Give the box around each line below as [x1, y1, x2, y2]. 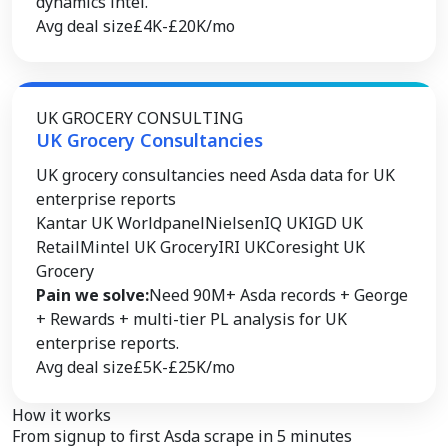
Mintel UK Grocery [80, 236, 218, 258]
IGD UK [308, 212, 363, 234]
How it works [12, 404, 111, 426]
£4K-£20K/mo [133, 15, 235, 37]
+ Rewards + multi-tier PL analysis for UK [36, 308, 347, 330]
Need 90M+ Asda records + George [149, 284, 408, 306]
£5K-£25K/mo [133, 356, 235, 378]
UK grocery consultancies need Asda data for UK [36, 164, 395, 186]
